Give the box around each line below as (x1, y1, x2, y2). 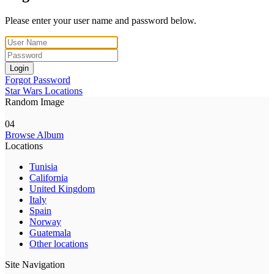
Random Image (5, 96, 64, 107)
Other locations (29, 238, 88, 249)
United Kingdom (29, 183, 95, 194)
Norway (29, 216, 61, 227)
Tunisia (29, 161, 57, 172)
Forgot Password (5, 74, 70, 85)
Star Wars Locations (5, 85, 83, 96)
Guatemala (29, 227, 71, 238)
